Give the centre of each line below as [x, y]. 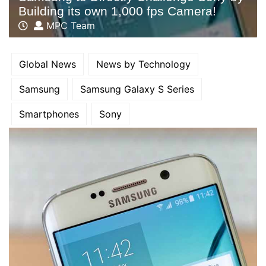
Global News [47, 64]
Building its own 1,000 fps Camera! [117, 11]
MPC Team [69, 25]
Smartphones [49, 114]
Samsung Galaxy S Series [137, 89]
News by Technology [143, 64]
